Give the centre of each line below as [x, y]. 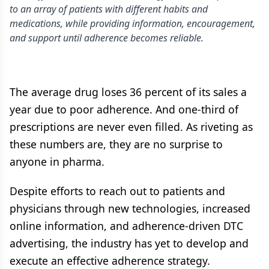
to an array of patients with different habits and [109, 9]
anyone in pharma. [57, 162]
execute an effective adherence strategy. [110, 261]
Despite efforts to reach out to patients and [117, 191]
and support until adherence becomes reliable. [107, 38]
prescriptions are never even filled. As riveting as [131, 127]
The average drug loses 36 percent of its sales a [128, 92]
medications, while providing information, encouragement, [132, 23]
